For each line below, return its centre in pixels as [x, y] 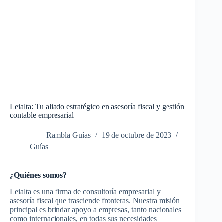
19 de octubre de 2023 [137, 135]
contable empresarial [42, 115]
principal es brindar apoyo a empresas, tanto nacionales [96, 210]
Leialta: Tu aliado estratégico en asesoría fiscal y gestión [97, 107]
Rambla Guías [68, 135]
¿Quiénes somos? [38, 175]
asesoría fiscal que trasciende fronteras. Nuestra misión [95, 201]
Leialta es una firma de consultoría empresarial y [85, 192]
